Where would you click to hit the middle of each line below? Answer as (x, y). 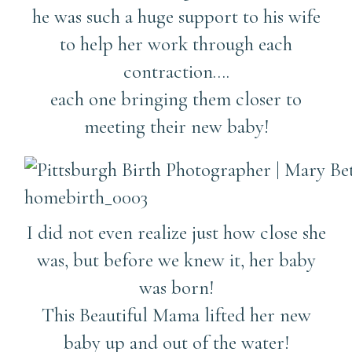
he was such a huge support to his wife (176, 16)
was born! (176, 287)
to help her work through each (176, 44)
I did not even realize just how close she (176, 232)
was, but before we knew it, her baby (176, 260)
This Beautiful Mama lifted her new (176, 315)
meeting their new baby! (176, 126)
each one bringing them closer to (176, 99)
